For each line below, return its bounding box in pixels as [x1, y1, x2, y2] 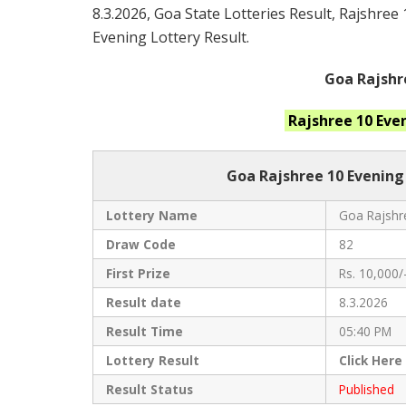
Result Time [105, 323, 183, 341]
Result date [105, 294, 181, 312]
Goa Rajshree [227, 166, 327, 187]
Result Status [105, 381, 193, 399]
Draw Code [105, 236, 176, 254]
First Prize [105, 265, 170, 283]
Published [338, 381, 394, 399]
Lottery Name [105, 207, 198, 225]
